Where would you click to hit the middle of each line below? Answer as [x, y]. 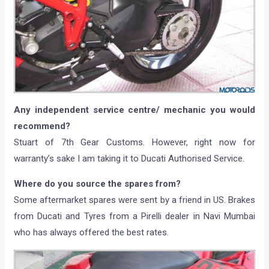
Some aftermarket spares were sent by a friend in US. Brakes [134, 200]
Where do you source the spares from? [98, 184]
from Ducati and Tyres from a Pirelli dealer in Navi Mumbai [134, 216]
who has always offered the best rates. [92, 233]
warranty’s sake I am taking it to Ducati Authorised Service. [129, 159]
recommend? [42, 126]
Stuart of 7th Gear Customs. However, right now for [134, 143]
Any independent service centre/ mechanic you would [134, 110]
